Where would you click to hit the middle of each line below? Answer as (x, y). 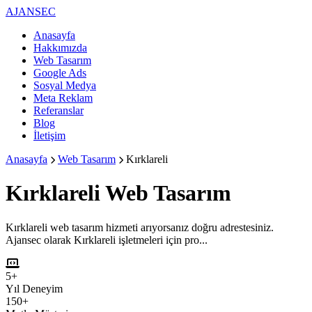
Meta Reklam (63, 98)
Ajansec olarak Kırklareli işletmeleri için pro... (107, 240)
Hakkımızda (60, 48)
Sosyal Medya (65, 85)
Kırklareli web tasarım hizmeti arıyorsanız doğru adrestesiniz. (140, 227)
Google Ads (60, 73)
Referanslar (58, 110)
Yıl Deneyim (34, 288)
